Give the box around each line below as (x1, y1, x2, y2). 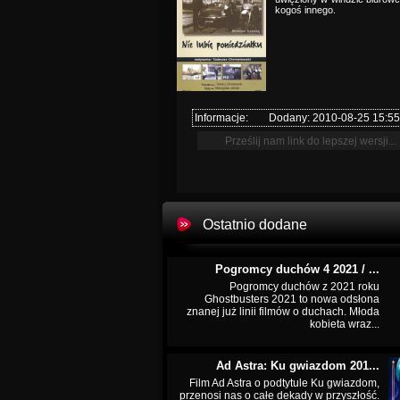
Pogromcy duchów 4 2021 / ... (215, 262, 379, 276)
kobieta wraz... (310, 318, 379, 330)
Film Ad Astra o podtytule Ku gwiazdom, (189, 377, 379, 389)
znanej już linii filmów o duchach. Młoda (187, 305, 379, 318)
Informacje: (195, 112, 248, 124)
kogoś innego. (275, 4, 336, 15)
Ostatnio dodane (203, 217, 307, 232)
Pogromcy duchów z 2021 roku (229, 280, 379, 293)
